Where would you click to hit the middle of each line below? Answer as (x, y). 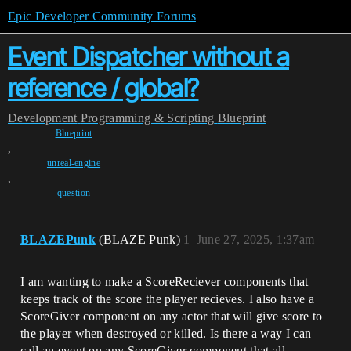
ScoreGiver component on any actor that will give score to (172, 316)
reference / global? (103, 88)
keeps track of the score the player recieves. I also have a (167, 299)
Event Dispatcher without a (148, 57)
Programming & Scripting (147, 118)
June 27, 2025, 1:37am (255, 239)
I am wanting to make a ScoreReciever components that (165, 282)
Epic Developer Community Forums (102, 16)
